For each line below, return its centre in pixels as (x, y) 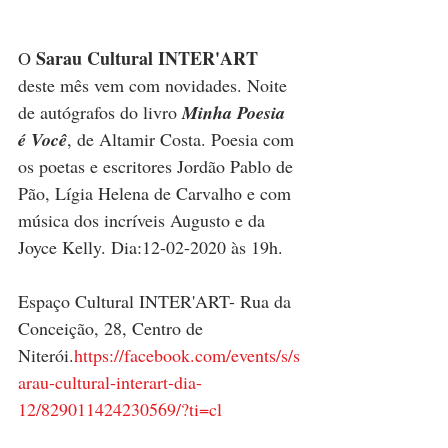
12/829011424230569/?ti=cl (120, 408)
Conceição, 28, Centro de (113, 327)
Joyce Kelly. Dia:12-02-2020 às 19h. (153, 246)
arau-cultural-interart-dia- (110, 381)
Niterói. (46, 354)
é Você (42, 139)
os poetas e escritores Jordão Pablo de (158, 165)
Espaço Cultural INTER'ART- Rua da (157, 300)
